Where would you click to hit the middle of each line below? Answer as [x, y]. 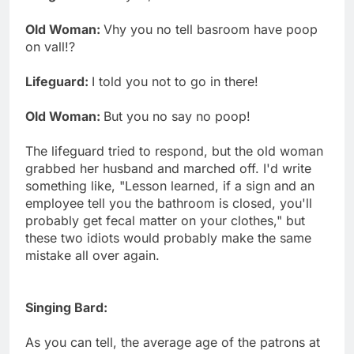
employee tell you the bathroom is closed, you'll [169, 203]
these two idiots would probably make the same [168, 237]
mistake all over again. [92, 255]
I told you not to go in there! [175, 81]
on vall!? [50, 46]
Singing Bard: [66, 307]
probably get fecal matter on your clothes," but [165, 220]
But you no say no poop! [177, 116]
